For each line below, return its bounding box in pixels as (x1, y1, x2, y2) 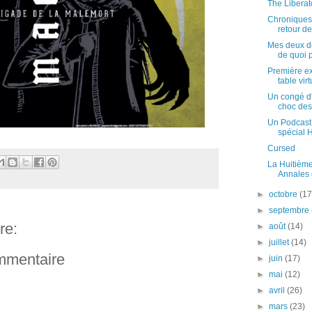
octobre (269, 189, 300, 199)
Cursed (267, 143, 295, 153)
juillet (269, 237, 292, 247)
